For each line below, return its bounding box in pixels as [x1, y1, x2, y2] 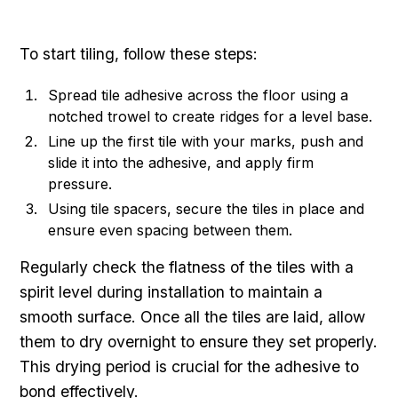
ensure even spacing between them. [48, 220, 293, 239]
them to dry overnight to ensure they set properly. [20, 331, 378, 351]
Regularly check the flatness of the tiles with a [20, 257, 354, 276]
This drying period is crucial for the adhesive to [20, 356, 360, 376]
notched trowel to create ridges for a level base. [48, 107, 373, 125]
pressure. [48, 174, 113, 193]
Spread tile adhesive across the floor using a [48, 85, 349, 104]
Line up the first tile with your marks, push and [48, 131, 364, 150]
